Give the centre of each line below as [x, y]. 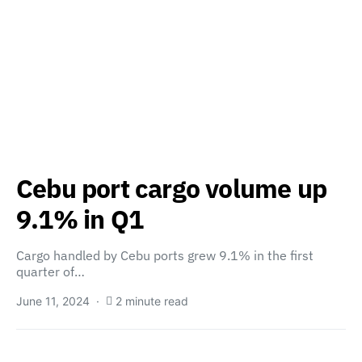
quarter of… [51, 271]
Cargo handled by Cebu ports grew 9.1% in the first [165, 255]
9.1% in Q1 [80, 219]
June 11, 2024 [53, 301]
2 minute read [152, 301]
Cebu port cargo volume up [172, 188]
